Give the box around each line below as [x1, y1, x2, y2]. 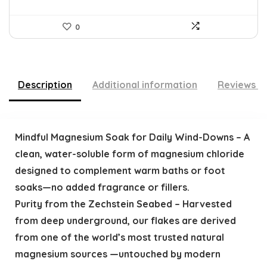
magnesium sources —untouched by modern [14, 247, 221, 260]
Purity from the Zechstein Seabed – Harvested [14, 197, 232, 210]
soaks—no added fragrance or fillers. [14, 181, 190, 193]
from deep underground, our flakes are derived [14, 214, 236, 226]
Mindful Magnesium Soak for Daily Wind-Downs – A [14, 131, 250, 143]
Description [18, 79, 72, 91]
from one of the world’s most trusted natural [14, 231, 224, 243]
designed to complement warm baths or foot [14, 164, 225, 176]
